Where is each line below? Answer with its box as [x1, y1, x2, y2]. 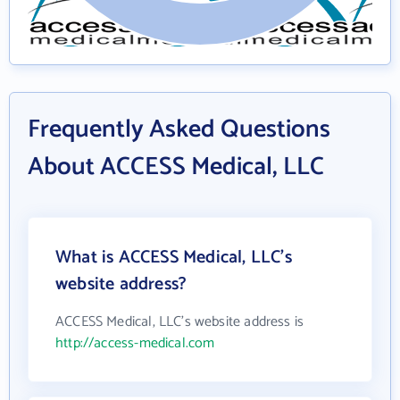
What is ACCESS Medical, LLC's [55, 243, 292, 273]
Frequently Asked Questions [28, 109, 330, 151]
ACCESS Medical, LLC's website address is [55, 310, 304, 335]
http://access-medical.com [55, 331, 215, 356]
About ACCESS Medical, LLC [28, 146, 324, 188]
